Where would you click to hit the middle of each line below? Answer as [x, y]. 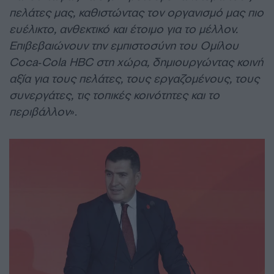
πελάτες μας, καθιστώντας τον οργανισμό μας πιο [136, 13]
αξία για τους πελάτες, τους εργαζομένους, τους [134, 79]
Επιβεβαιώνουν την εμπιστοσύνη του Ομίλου [124, 46]
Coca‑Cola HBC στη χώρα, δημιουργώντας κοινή [136, 62]
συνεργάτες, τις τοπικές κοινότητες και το [114, 95]
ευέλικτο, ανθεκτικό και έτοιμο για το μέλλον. [124, 29]
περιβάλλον [39, 112]
